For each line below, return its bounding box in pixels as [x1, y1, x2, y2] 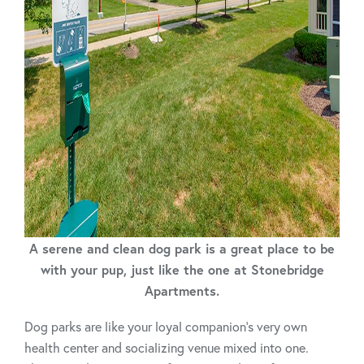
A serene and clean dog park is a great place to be [29, 239, 335, 257]
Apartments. [145, 281, 219, 299]
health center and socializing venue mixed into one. [24, 339, 309, 357]
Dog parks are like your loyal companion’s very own [24, 318, 307, 336]
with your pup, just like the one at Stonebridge [40, 260, 324, 278]
